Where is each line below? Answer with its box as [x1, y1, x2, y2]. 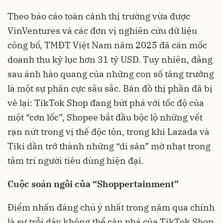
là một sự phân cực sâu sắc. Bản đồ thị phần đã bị [7, 83, 213, 94]
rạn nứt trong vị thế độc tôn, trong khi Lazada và [7, 126, 210, 137]
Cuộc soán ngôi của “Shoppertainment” [7, 178, 179, 190]
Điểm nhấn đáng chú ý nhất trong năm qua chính [7, 202, 215, 213]
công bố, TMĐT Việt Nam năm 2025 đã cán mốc [7, 39, 207, 51]
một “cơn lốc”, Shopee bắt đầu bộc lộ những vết [7, 111, 203, 123]
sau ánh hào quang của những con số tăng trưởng [7, 68, 214, 80]
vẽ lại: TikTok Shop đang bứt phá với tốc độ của [7, 97, 204, 109]
